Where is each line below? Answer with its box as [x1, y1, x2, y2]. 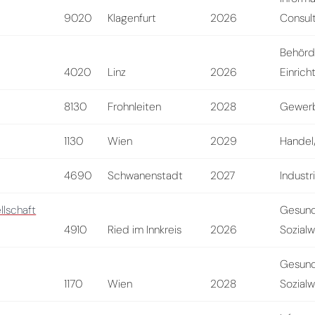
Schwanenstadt [108, 167, 184, 183]
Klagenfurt [108, 10, 157, 25]
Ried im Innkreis [108, 221, 182, 237]
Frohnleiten [108, 98, 162, 114]
